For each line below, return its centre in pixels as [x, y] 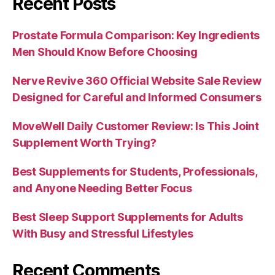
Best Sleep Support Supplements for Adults [128, 217]
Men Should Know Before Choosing [105, 52]
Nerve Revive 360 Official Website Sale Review [137, 81]
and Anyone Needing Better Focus [102, 188]
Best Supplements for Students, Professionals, [135, 172]
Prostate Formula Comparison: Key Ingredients [136, 35]
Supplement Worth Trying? [84, 143]
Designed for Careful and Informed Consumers [137, 97]
